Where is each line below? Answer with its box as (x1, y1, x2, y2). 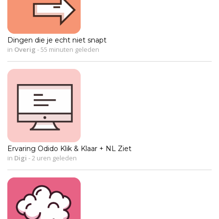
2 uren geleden (30, 153, 77, 162)
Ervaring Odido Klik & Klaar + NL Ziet (7, 144, 131, 153)
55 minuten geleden (39, 44, 99, 54)
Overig (14, 44, 36, 54)
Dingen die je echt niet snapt (7, 35, 107, 44)
